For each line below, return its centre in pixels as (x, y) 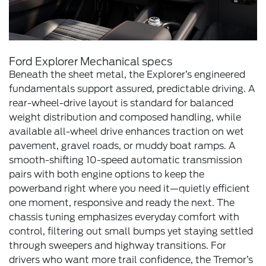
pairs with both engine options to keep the (107, 175)
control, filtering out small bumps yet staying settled (131, 232)
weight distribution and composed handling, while (125, 118)
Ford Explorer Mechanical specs (91, 62)
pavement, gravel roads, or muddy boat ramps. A (122, 146)
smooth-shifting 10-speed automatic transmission (126, 160)
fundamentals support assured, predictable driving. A (132, 89)
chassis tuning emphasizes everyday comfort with (124, 217)
